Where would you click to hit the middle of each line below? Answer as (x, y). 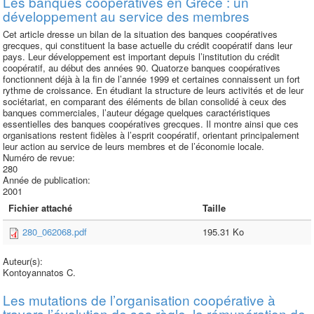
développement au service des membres (126, 16)
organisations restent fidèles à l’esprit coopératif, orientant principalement (151, 135)
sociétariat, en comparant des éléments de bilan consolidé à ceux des (145, 101)
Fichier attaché (40, 208)
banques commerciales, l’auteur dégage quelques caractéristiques (137, 112)
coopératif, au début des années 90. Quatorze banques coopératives (142, 68)
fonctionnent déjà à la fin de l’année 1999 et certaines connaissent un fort (151, 79)
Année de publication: (48, 180)
